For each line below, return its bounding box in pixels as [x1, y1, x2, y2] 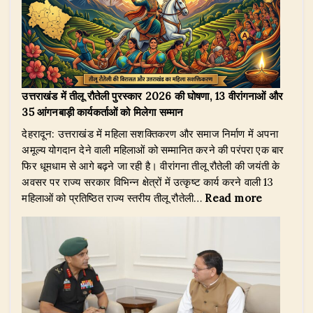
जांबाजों [191, 263, 218, 277]
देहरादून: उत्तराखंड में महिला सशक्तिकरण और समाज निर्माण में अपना [22, 126, 278, 140]
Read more [205, 191, 263, 205]
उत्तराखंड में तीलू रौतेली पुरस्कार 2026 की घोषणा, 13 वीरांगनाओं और [22, 89, 284, 103]
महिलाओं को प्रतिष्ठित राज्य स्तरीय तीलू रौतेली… [22, 191, 205, 205]
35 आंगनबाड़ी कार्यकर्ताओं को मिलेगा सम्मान [22, 105, 184, 119]
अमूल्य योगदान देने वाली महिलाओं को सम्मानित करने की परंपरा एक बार [22, 143, 284, 156]
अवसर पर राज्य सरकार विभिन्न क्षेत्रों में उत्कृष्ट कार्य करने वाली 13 [22, 175, 274, 189]
